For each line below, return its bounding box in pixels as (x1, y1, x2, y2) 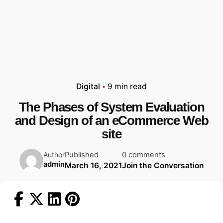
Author (43, 150, 65, 159)
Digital (76, 81, 100, 91)
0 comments (122, 150, 165, 160)
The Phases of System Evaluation (18, 99, 205, 114)
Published (65, 150, 99, 160)
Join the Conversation (122, 161, 204, 171)
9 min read (108, 81, 147, 91)
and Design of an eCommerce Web (14, 112, 209, 128)
